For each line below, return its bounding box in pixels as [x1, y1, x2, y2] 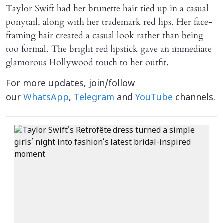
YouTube [135, 92, 173, 104]
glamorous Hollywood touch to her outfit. [6, 56, 169, 69]
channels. [173, 92, 215, 104]
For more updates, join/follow [6, 78, 135, 90]
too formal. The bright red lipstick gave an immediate [6, 42, 212, 55]
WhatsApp [23, 92, 69, 104]
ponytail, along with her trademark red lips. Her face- [6, 15, 212, 28]
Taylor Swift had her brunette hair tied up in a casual [6, 2, 209, 15]
